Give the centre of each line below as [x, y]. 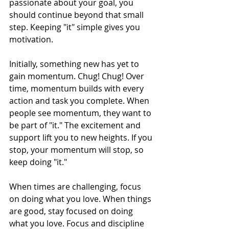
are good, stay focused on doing [72, 211]
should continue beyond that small [77, 15]
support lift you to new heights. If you [82, 138]
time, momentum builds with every [77, 89]
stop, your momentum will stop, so [77, 150]
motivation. [32, 40]
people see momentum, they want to [81, 113]
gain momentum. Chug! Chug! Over [78, 76]
